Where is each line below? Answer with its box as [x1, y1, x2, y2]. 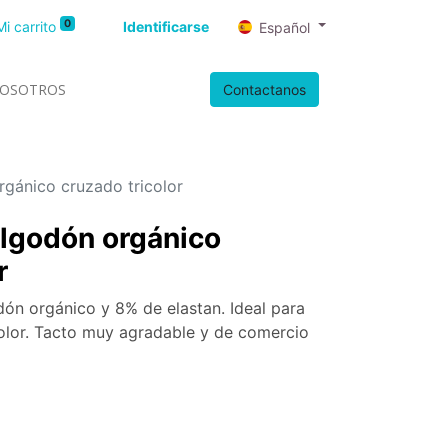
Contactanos [223, 81, 306, 98]
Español [259, 18, 311, 36]
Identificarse [123, 18, 210, 35]
